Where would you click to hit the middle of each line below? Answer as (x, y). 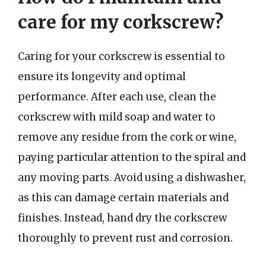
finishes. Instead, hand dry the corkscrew (122, 218)
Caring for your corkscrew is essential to (121, 56)
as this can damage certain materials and (123, 197)
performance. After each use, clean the (117, 96)
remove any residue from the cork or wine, (127, 137)
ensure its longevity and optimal (102, 76)
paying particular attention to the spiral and (132, 157)
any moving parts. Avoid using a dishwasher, (132, 177)
